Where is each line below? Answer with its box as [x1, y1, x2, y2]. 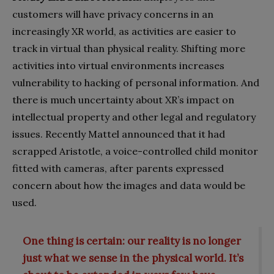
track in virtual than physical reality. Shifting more [12, 42, 245, 55]
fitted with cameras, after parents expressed [12, 162, 224, 175]
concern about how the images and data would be [12, 179, 245, 192]
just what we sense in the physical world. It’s [23, 251, 243, 265]
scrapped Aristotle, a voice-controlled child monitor [12, 145, 258, 158]
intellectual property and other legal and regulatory [12, 111, 256, 124]
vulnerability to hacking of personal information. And [12, 76, 259, 89]
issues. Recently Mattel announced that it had [12, 128, 225, 141]
